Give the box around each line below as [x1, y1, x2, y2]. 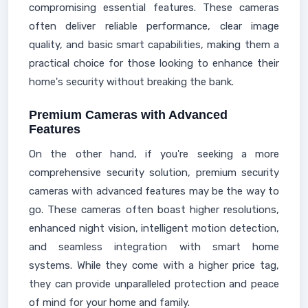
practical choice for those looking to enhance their [29, 57, 279, 69]
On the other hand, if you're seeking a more [29, 148, 279, 160]
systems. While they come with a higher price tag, [29, 259, 279, 272]
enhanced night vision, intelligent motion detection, [29, 222, 279, 234]
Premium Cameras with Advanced [29, 108, 228, 122]
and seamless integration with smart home [29, 241, 279, 253]
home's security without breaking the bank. [29, 76, 234, 88]
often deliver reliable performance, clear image [29, 20, 279, 32]
